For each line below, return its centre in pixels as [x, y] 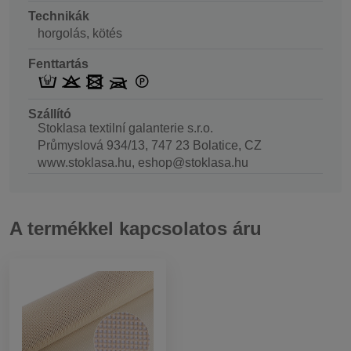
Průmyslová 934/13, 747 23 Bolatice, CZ [150, 146]
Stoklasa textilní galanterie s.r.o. [125, 128]
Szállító [50, 114]
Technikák [59, 16]
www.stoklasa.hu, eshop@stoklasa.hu [143, 163]
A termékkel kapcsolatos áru [136, 228]
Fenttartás [58, 63]
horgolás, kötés [80, 33]
